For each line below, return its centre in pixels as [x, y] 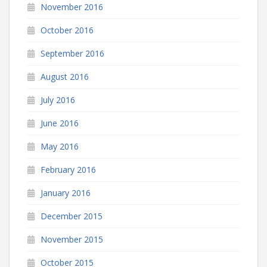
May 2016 [60, 146]
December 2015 [72, 216]
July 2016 [58, 100]
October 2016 [67, 30]
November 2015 [72, 239]
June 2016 [60, 123]
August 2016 [65, 76]
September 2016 [72, 53]
